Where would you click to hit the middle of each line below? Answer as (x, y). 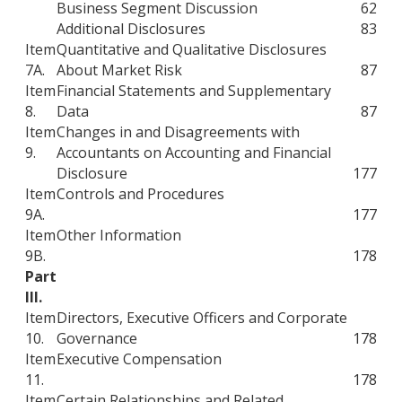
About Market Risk (119, 70)
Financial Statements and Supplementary (194, 90)
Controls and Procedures (140, 193)
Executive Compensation (139, 358)
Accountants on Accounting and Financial (194, 152)
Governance (97, 338)
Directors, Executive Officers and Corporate (202, 317)
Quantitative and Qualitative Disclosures (192, 49)
